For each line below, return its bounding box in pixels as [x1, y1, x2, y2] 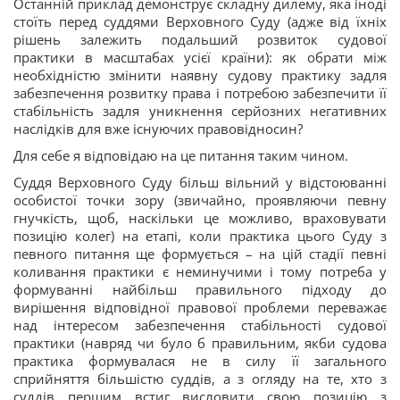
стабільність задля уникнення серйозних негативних [13, 102, 387, 120]
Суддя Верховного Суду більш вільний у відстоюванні [13, 173, 387, 191]
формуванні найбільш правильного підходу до [13, 280, 387, 298]
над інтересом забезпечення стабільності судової [13, 316, 387, 334]
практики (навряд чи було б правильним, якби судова [13, 334, 387, 352]
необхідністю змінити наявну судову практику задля [13, 66, 387, 84]
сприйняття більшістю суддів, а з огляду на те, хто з [13, 370, 387, 387]
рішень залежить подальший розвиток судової [13, 30, 387, 48]
